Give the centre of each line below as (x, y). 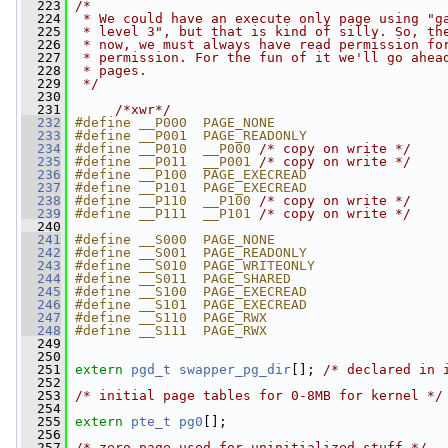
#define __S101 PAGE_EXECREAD (191, 304)
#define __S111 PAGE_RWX (171, 330)
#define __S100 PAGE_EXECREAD (191, 291)
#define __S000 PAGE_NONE (175, 239)
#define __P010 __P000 (167, 148)
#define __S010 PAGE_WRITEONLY (195, 265)
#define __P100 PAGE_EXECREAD (191, 174)
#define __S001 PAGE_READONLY (191, 252)
